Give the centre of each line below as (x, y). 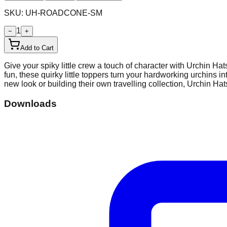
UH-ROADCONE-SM (64, 13)
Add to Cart (37, 48)
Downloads (30, 103)
